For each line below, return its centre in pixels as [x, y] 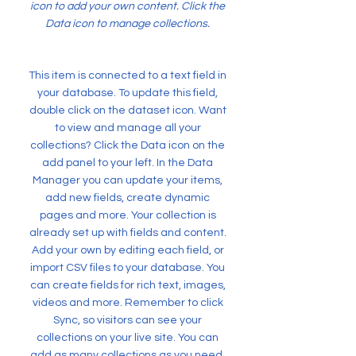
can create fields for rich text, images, [128, 285]
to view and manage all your [128, 128]
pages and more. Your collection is [128, 215]
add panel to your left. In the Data [128, 163]
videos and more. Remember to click [128, 303]
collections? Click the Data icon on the [128, 145]
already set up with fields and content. [128, 233]
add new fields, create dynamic [128, 198]
